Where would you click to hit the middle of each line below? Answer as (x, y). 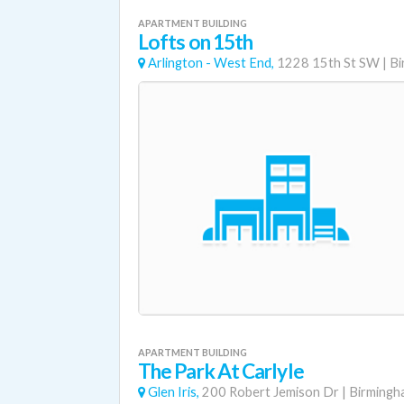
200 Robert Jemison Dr (271, 392)
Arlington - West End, (211, 63)
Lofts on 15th (196, 42)
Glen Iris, (174, 392)
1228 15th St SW (328, 63)
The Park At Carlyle (221, 371)
